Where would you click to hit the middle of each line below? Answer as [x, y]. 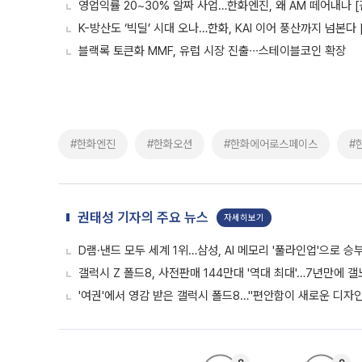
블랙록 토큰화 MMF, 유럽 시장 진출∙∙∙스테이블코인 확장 [212, 51]
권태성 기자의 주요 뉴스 [143, 217]
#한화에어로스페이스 [271, 144]
